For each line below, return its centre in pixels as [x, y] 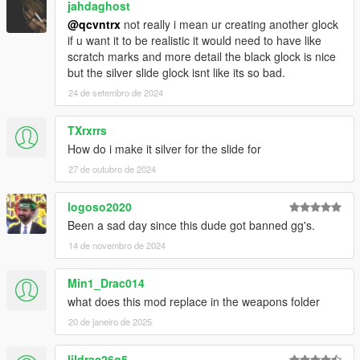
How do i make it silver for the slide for [164, 149]
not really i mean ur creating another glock [229, 25]
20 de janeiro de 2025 [110, 322]
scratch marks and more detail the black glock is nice [202, 57]
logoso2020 [100, 207]
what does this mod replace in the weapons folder [194, 302]
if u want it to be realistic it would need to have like [194, 41]
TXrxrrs [87, 131]
